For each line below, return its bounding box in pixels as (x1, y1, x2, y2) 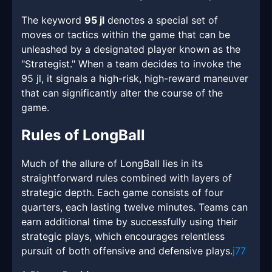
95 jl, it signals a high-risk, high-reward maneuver (21, 72, 248, 85)
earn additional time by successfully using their (21, 216, 237, 228)
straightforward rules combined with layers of (21, 172, 232, 185)
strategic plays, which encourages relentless (21, 230, 225, 243)
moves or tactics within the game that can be (21, 29, 230, 41)
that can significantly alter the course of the (21, 87, 223, 100)
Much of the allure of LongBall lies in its (21, 157, 203, 170)
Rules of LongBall (21, 126, 145, 144)
